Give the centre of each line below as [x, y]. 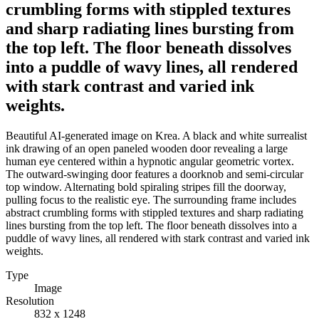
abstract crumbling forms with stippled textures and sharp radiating [155, 212]
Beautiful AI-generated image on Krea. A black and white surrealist [156, 135]
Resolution [30, 300]
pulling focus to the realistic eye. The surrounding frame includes [151, 199]
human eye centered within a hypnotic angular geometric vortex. [150, 161]
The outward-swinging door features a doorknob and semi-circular [155, 174]
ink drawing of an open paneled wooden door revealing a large [147, 148]
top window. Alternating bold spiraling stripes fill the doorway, [146, 187]
